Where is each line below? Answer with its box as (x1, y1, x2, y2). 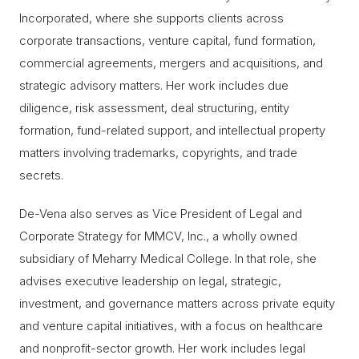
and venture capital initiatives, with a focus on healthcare (19, 318, 323, 333)
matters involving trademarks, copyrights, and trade (19, 145, 297, 160)
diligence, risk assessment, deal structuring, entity (19, 100, 289, 115)
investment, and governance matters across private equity (19, 296, 335, 311)
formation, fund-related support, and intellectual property (19, 123, 325, 138)
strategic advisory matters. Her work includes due (19, 78, 288, 93)
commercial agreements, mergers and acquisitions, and (19, 55, 323, 71)
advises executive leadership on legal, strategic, (19, 273, 281, 288)
